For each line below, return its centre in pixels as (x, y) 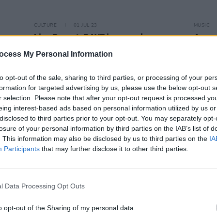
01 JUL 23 (85, 25)
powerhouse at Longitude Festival (100, 47)
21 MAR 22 (87, 203)
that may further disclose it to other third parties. (114, 148)
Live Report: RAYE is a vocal (88, 37)
